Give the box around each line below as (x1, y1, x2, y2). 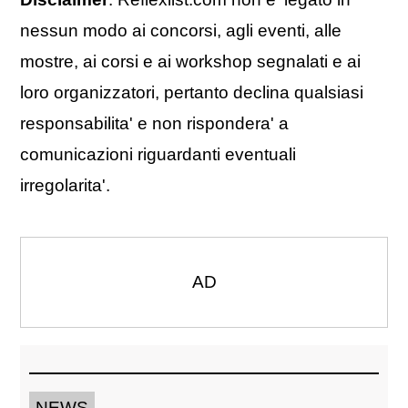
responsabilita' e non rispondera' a (20, 114, 289, 134)
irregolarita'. (20, 176, 110, 196)
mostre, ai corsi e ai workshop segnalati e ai (20, 52, 361, 72)
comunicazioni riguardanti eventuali (20, 145, 296, 165)
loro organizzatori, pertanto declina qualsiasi (20, 83, 363, 103)
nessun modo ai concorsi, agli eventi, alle (20, 21, 342, 41)
